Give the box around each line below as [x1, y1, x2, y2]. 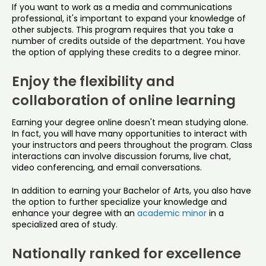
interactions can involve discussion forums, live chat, [12, 150, 231, 162]
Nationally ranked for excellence [12, 243, 241, 263]
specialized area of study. [12, 218, 118, 230]
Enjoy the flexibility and [12, 71, 175, 91]
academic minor [137, 207, 207, 219]
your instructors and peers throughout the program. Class [12, 138, 252, 151]
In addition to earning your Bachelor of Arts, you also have [12, 184, 251, 197]
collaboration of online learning [12, 90, 236, 110]
